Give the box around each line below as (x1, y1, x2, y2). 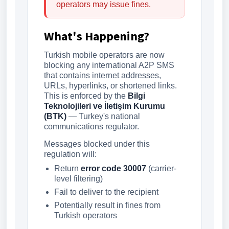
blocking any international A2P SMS (44, 61, 174, 70)
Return (54, 164, 81, 173)
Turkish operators (54, 211, 117, 220)
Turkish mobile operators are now (44, 51, 165, 60)
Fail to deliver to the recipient (54, 188, 158, 197)
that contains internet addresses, (44, 71, 161, 80)
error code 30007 (81, 164, 146, 173)
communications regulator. (44, 122, 139, 131)
